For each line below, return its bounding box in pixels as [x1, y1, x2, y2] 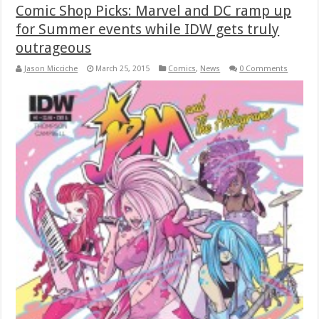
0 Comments [239, 63, 288, 73]
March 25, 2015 [95, 63, 150, 73]
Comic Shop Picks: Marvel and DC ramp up [16, 1, 292, 19]
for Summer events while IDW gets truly [16, 20, 280, 38]
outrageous [16, 38, 92, 56]
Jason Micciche [24, 63, 78, 73]
